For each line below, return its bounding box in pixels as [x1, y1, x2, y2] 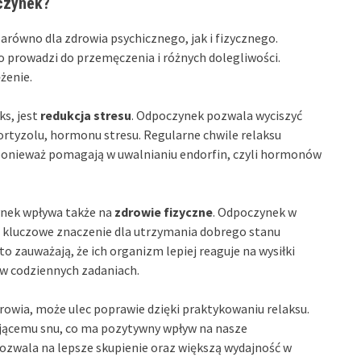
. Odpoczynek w [213, 204, 297, 221]
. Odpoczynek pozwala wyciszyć [131, 107, 302, 124]
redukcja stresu [40, 107, 131, 124]
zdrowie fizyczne [114, 204, 213, 221]
